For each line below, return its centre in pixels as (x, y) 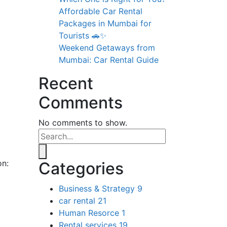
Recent (66, 83)
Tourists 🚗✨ (83, 35)
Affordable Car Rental (101, 11)
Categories (81, 168)
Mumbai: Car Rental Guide (109, 60)
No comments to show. (83, 122)
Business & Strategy (98, 188)
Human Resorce (90, 213)
